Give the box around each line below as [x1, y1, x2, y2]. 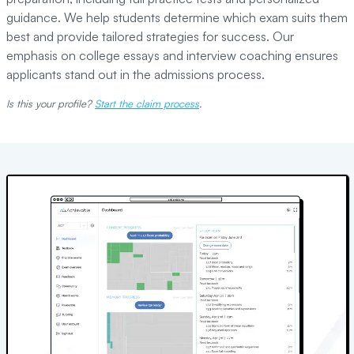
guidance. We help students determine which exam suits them [6, 9, 348, 25]
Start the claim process [95, 97, 199, 110]
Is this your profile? [6, 97, 92, 110]
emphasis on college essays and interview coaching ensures [6, 47, 338, 63]
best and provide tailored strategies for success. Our [6, 28, 294, 44]
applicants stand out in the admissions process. [6, 66, 265, 82]
